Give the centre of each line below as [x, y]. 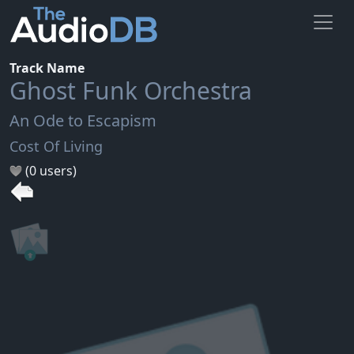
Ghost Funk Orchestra [131, 90]
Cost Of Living [56, 146]
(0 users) [49, 170]
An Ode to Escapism [83, 120]
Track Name [47, 68]
